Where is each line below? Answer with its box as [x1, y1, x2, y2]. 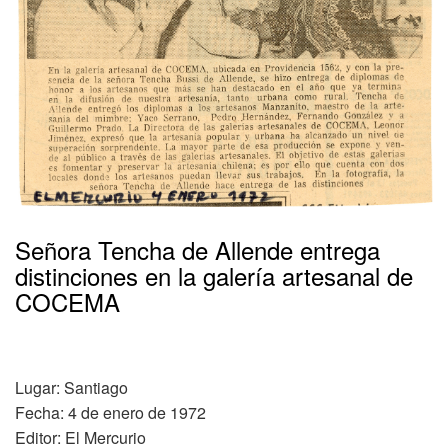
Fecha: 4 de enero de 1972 [15, 400, 206, 424]
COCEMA [15, 283, 120, 319]
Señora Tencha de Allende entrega [15, 231, 380, 267]
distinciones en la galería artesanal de [15, 257, 413, 293]
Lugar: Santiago [15, 375, 128, 399]
